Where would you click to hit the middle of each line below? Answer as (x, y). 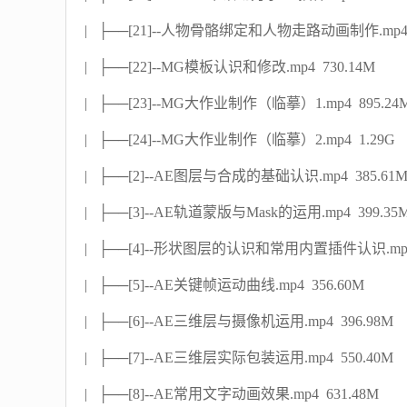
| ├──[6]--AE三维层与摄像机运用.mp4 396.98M (239, 321)
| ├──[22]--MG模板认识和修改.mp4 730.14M (230, 67)
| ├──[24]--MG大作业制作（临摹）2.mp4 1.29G (240, 139)
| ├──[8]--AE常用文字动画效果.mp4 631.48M (232, 394)
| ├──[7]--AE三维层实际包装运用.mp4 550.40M (239, 357)
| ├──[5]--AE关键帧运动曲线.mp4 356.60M (224, 285)
